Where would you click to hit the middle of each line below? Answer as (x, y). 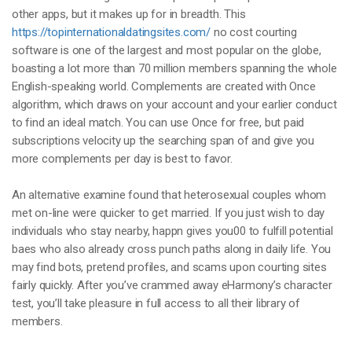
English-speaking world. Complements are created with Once (164, 86)
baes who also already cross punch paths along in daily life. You (172, 249)
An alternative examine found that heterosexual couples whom (169, 195)
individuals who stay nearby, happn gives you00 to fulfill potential (172, 231)
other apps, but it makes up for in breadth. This (129, 14)
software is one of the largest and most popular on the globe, (167, 50)
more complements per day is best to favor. (122, 159)
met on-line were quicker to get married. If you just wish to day (169, 213)
